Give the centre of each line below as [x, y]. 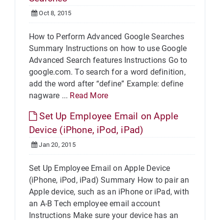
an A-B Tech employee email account [95, 204]
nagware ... [50, 96]
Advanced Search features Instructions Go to [108, 60]
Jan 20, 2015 [56, 145]
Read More [89, 96]
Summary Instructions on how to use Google [108, 48]
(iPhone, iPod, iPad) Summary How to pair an [109, 180]
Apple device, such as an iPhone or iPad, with [109, 192]
